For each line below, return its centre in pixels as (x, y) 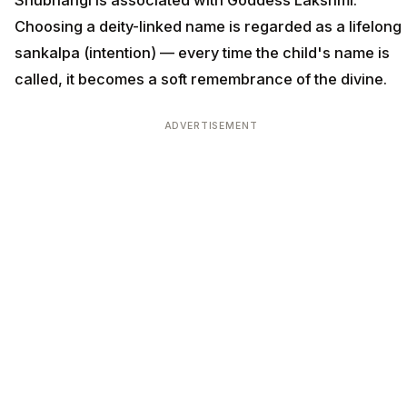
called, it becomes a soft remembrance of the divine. (201, 79)
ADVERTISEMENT (211, 126)
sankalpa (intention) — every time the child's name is (202, 53)
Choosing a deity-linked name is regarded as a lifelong (208, 27)
